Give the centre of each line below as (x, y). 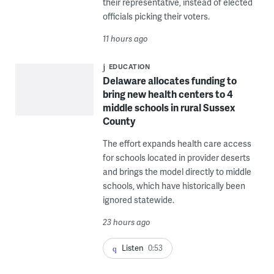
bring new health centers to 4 (168, 94)
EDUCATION (129, 67)
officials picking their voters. (156, 17)
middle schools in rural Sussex (169, 108)
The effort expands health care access (177, 144)
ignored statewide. (138, 200)
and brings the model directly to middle (177, 172)
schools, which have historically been (174, 186)
